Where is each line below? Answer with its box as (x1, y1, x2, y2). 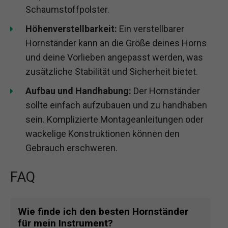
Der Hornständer (131, 85, 200, 96)
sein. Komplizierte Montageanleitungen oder (25, 113, 204, 125)
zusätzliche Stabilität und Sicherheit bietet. (25, 66, 198, 77)
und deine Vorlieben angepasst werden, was (25, 51, 203, 63)
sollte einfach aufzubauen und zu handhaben (25, 99, 207, 110)
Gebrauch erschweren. (25, 142, 118, 153)
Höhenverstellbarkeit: (25, 23, 117, 34)
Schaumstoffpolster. (25, 4, 109, 15)
